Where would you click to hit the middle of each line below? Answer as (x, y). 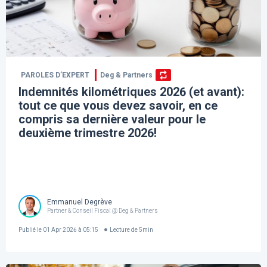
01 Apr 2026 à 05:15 (70, 229)
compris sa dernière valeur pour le (112, 119)
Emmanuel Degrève (80, 202)
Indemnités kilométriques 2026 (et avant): (132, 92)
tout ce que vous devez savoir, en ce (118, 106)
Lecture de (124, 229)
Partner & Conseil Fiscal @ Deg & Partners (103, 210)
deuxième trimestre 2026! (88, 133)
